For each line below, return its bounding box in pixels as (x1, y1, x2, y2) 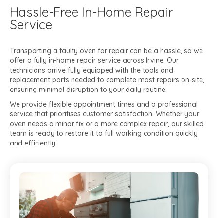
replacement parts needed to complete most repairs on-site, (10, 75, 204, 85)
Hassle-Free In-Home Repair (10, 4, 173, 20)
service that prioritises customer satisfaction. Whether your (10, 109, 199, 119)
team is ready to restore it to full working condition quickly (10, 129, 198, 138)
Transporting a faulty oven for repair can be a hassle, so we (10, 46, 203, 55)
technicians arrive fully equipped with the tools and (10, 66, 173, 75)
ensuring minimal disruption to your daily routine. (10, 85, 167, 94)
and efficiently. (10, 139, 57, 148)
